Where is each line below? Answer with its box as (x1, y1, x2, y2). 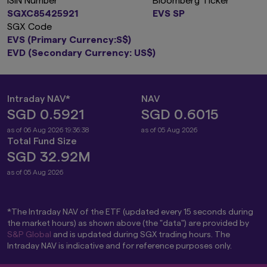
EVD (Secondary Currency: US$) (7, 48, 156, 58)
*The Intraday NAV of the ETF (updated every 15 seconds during (7, 207, 253, 216)
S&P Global (7, 230, 51, 239)
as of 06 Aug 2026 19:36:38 (7, 126, 89, 133)
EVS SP (153, 8, 185, 18)
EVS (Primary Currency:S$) (7, 35, 131, 45)
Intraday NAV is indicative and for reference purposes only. (7, 241, 232, 250)
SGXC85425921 (7, 8, 78, 18)
